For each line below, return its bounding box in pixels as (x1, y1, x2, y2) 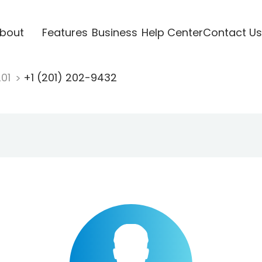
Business (91, 25, 137, 40)
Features (42, 25, 88, 40)
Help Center (141, 25, 203, 40)
